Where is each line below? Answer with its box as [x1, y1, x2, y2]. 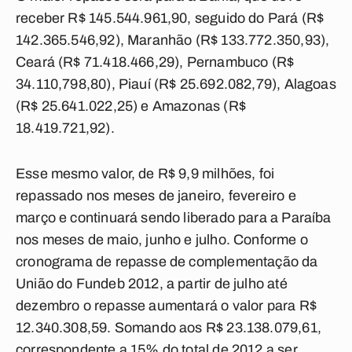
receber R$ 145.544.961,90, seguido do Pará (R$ [16, 10, 324, 26]
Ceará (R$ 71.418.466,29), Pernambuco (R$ [16, 54, 295, 70]
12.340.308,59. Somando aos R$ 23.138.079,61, [16, 320, 321, 335]
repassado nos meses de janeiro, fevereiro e [16, 188, 296, 203]
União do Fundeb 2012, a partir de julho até [16, 276, 288, 291]
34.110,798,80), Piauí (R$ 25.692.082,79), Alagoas [16, 76, 336, 92]
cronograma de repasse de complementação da [16, 254, 318, 269]
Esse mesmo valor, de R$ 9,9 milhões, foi [16, 166, 275, 181]
